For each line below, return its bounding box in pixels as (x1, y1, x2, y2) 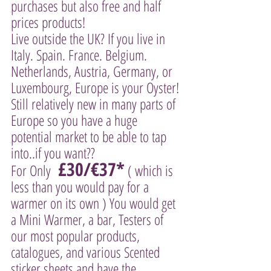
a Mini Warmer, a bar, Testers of (11, 209, 166, 229)
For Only (11, 160, 54, 180)
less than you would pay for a (11, 177, 152, 197)
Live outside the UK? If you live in (11, 28, 168, 48)
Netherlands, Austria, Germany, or (11, 61, 175, 81)
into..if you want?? (11, 143, 98, 163)
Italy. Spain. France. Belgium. (11, 45, 150, 65)
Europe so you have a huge (11, 110, 140, 130)
